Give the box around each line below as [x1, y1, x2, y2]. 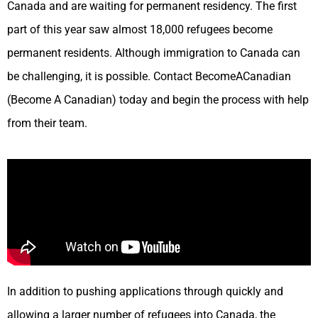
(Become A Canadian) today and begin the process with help [7, 92, 309, 106]
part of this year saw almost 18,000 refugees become [7, 22, 273, 36]
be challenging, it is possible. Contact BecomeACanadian [7, 69, 291, 83]
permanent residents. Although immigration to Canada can [7, 45, 300, 60]
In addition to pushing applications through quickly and [7, 285, 283, 299]
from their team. [7, 116, 87, 130]
